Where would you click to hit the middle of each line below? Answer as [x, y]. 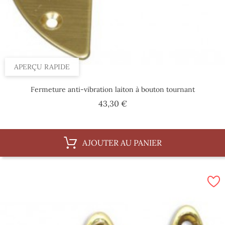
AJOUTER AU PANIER [122, 143]
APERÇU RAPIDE [42, 67]
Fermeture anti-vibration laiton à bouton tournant [113, 90]
